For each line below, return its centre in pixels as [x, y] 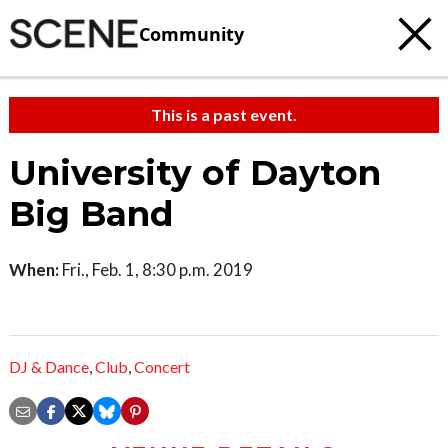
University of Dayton [195, 173]
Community [191, 33]
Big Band [91, 214]
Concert [162, 367]
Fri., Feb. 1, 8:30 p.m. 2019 [156, 269]
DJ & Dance [49, 367]
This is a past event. [224, 114]
